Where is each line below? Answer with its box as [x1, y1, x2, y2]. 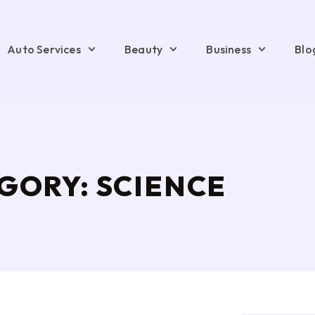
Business [206, 42, 252, 56]
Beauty [124, 42, 163, 56]
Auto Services [7, 42, 81, 56]
